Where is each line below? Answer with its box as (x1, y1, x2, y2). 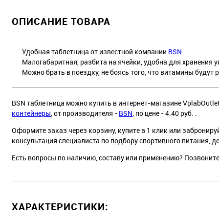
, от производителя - (51, 108, 119, 118)
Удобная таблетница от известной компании (12, 46, 168, 56)
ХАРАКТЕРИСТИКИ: (12, 199, 109, 213)
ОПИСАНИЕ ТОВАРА (12, 14, 110, 28)
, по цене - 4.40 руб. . (132, 108, 197, 118)
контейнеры (12, 108, 51, 118)
